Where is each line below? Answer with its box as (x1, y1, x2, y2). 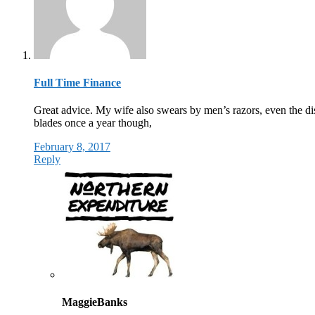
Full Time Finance (34, 76, 121, 89)
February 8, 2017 (34, 141, 110, 153)
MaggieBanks (62, 296, 127, 309)
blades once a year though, (34, 117, 152, 129)
